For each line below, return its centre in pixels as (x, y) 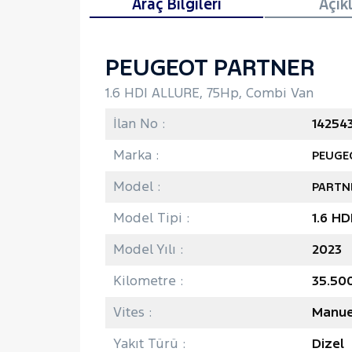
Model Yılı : (148, 249)
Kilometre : (148, 280)
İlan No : (139, 123)
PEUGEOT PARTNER (210, 67)
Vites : (132, 312)
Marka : (136, 154)
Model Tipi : (151, 217)
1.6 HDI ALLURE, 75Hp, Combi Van (209, 92)
